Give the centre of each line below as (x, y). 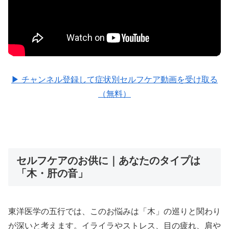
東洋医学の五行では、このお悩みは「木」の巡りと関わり (114, 212)
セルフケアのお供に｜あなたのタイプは (108, 161)
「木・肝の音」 (52, 174)
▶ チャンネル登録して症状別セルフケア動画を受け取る (114, 80)
